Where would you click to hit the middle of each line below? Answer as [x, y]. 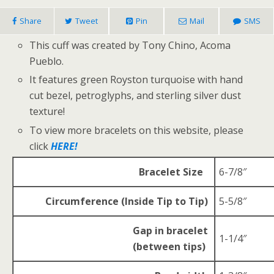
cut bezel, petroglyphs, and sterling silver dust [135, 96]
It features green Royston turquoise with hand [136, 80]
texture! [47, 112]
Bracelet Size [173, 172]
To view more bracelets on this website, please [137, 130]
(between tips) [170, 246]
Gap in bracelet [170, 230]
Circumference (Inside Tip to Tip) [127, 201]
